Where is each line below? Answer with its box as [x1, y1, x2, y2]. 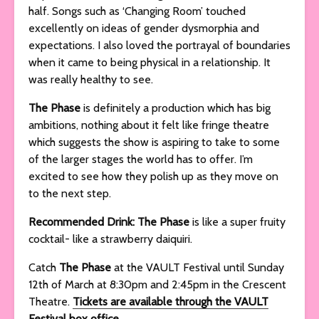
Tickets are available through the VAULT [73, 294, 268, 308]
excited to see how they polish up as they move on [28, 169, 278, 183]
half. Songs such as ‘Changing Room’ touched [28, 4, 246, 18]
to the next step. [28, 186, 114, 200]
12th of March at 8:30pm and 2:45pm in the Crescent [28, 277, 286, 291]
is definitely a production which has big [83, 100, 271, 115]
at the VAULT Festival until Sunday [114, 260, 284, 274]
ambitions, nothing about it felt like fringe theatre [28, 117, 269, 132]
